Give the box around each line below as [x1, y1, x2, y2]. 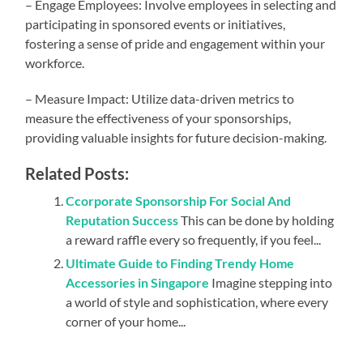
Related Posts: [25, 163, 130, 183]
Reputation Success [66, 211, 179, 228]
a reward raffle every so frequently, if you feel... [66, 231, 322, 247]
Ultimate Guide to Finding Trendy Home [66, 254, 295, 271]
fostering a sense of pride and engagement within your [25, 35, 326, 51]
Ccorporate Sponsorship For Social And [66, 192, 292, 208]
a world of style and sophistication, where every [66, 293, 329, 310]
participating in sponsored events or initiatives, [25, 15, 286, 32]
